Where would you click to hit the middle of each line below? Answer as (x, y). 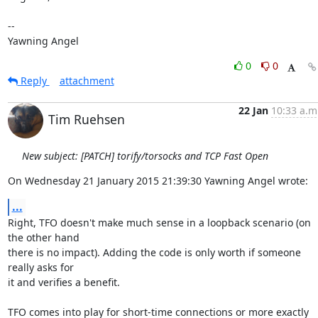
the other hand (45, 237)
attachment (87, 81)
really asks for (42, 267)
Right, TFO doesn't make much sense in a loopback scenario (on (159, 223)
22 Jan (253, 110)
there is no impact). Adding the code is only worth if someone (154, 252)
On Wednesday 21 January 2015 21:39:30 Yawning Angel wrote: (158, 181)
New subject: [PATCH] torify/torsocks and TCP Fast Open (145, 156)
